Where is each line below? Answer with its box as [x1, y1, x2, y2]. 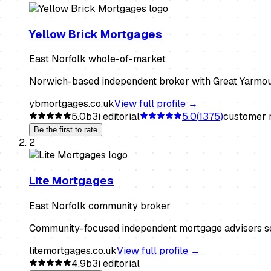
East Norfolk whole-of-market [29, 53, 166, 66]
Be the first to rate [34, 125, 97, 135]
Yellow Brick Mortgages [29, 26, 162, 42]
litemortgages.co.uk [29, 244, 117, 257]
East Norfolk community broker [29, 199, 171, 212]
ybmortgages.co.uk [29, 97, 114, 111]
